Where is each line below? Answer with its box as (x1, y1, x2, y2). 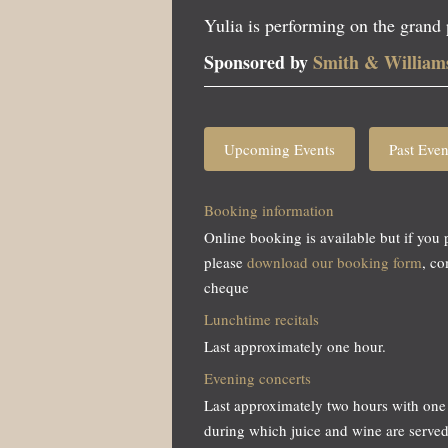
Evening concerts (204, 368, 311, 389)
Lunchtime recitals (204, 309, 319, 330)
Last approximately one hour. (204, 336, 386, 357)
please (204, 252, 247, 273)
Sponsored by (204, 49, 313, 76)
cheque (204, 277, 249, 298)
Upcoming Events (224, 139, 335, 160)
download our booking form (247, 252, 422, 273)
